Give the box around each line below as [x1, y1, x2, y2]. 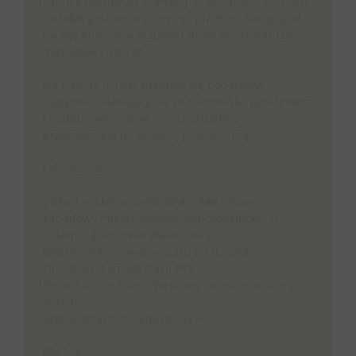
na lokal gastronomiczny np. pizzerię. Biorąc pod [43, 10, 301, 25]
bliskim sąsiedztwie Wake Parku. [43, 227, 215, 242]
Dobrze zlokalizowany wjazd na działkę [43, 244, 249, 259]
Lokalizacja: [43, 161, 103, 176]
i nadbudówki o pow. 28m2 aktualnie [43, 110, 238, 126]
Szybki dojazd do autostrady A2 [43, 311, 209, 326]
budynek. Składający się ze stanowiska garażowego [43, 94, 313, 109]
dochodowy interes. [43, 44, 147, 59]
